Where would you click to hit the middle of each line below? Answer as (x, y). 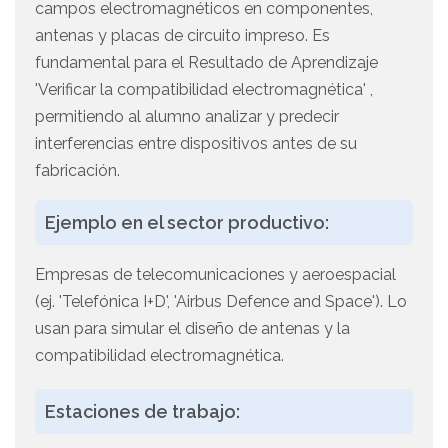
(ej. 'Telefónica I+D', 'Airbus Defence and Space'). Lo (221, 302)
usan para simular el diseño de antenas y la (192, 329)
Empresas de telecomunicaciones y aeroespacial (215, 275)
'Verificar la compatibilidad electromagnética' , (204, 90)
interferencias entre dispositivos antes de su (196, 144)
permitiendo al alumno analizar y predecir (187, 117)
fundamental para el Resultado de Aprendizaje (206, 63)
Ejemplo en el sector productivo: (187, 223)
